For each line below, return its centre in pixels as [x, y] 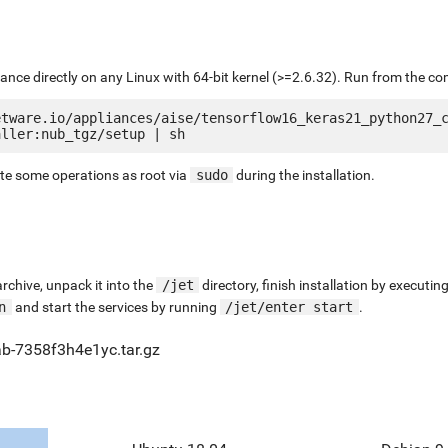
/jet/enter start [289, 306]
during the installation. [304, 174]
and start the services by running [115, 306]
